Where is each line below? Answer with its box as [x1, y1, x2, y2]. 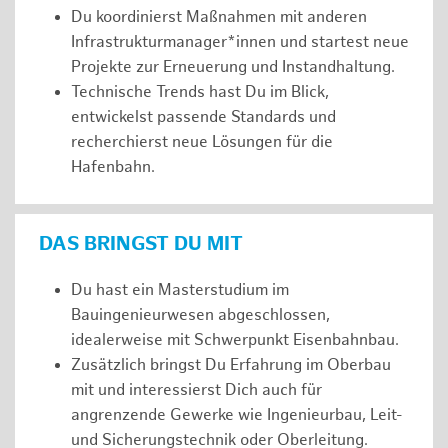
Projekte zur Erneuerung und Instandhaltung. [71, 58, 395, 78]
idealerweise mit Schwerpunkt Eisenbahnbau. [71, 330, 399, 350]
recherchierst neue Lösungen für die [71, 133, 333, 153]
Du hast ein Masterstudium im [71, 280, 289, 300]
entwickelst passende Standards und [71, 108, 336, 128]
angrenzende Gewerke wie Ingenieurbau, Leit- [71, 405, 403, 425]
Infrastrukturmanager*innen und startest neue [71, 33, 409, 53]
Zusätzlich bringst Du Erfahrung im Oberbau [71, 355, 391, 375]
